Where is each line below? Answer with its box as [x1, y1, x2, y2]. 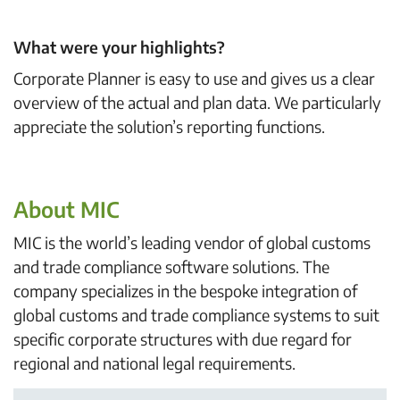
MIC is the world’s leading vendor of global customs [13, 232, 371, 253]
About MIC [13, 196, 119, 222]
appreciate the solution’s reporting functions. [13, 116, 325, 137]
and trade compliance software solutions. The [13, 256, 329, 277]
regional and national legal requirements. [13, 353, 296, 373]
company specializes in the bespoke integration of [13, 280, 357, 301]
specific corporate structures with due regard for [13, 329, 352, 349]
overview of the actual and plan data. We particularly [13, 92, 381, 112]
